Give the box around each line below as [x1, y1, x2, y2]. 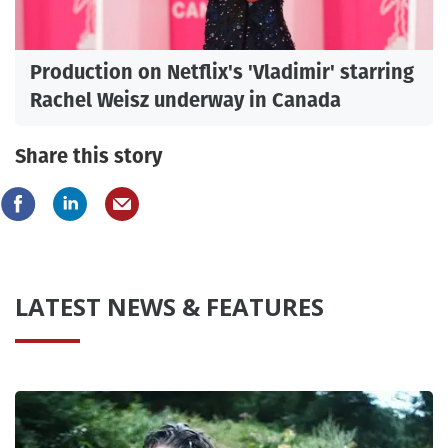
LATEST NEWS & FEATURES [15, 289, 324, 323]
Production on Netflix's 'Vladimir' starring [30, 57, 414, 86]
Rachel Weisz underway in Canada [30, 85, 341, 114]
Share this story [15, 141, 162, 170]
